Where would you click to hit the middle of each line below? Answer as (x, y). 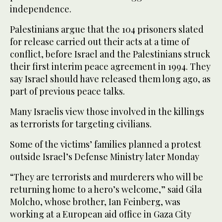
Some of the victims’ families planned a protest (106, 144)
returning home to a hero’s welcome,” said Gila (106, 190)
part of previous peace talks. (67, 91)
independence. (41, 9)
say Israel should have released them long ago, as (110, 79)
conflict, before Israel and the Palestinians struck (110, 54)
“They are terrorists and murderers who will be (107, 177)
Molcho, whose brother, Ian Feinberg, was (95, 202)
